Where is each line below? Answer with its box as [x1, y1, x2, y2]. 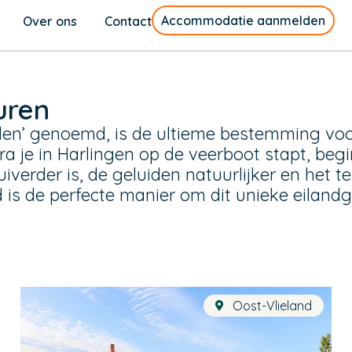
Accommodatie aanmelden [160, 12, 325, 28]
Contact [104, 13, 152, 29]
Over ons [22, 13, 77, 29]
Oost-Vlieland [233, 297, 313, 313]
